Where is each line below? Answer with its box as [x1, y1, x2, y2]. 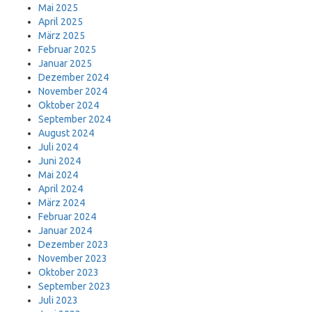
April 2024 [38, 183, 83, 194]
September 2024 [38, 114, 111, 125]
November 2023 [38, 253, 107, 264]
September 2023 [38, 281, 111, 292]
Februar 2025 [38, 44, 96, 55]
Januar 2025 [38, 58, 92, 69]
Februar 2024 [38, 211, 96, 222]
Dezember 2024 [38, 72, 109, 83]
